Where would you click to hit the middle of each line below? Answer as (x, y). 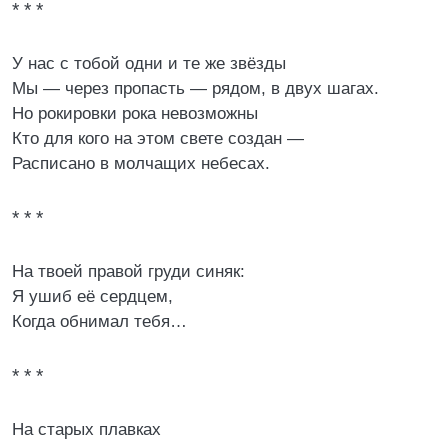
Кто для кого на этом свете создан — (158, 138)
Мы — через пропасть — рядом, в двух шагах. (195, 88)
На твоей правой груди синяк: (128, 271)
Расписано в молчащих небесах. (141, 163)
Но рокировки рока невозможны (135, 113)
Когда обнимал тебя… (99, 321)
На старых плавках (86, 429)
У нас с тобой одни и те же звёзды (149, 63)
